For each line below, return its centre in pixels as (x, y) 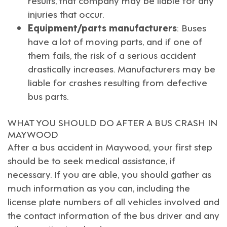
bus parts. (48, 96)
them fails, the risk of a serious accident (112, 54)
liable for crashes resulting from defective (118, 82)
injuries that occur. (66, 13)
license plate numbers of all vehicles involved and (113, 201)
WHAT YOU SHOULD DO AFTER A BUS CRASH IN (112, 122)
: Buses (192, 27)
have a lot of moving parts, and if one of (115, 41)
